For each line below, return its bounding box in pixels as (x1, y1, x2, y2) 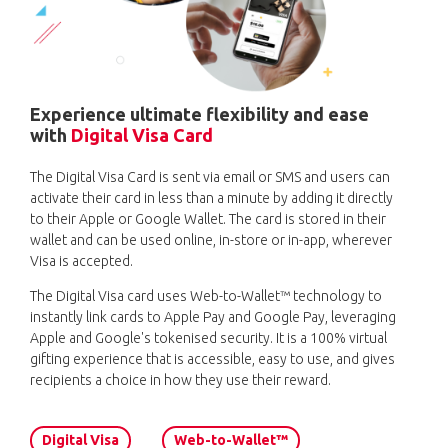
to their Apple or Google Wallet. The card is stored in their (30, 210, 386, 227)
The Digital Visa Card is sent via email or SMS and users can (30, 168, 390, 185)
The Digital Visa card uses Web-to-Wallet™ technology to (30, 287, 382, 304)
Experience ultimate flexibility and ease (30, 103, 369, 124)
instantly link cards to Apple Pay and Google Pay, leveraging (30, 308, 396, 325)
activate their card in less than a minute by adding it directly (30, 189, 393, 206)
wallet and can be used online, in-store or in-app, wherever (30, 231, 392, 248)
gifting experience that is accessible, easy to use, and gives (30, 350, 395, 367)
